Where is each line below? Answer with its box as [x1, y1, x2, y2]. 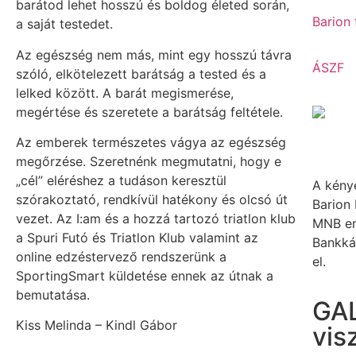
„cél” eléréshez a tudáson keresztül [16, 172, 226, 188]
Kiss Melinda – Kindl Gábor [16, 317, 177, 334]
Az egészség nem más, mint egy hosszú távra [16, 46, 292, 63]
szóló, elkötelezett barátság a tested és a [16, 65, 266, 82]
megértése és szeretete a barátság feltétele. [16, 103, 283, 120]
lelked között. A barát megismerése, [16, 84, 234, 101]
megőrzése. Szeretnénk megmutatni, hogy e [16, 153, 281, 169]
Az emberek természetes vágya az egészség [16, 133, 286, 150]
